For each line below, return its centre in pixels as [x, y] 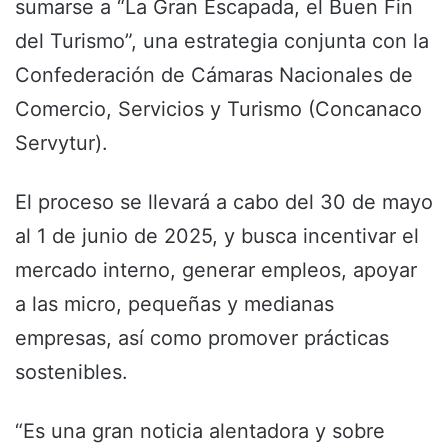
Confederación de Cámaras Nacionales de [214, 74]
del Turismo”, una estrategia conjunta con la [222, 40]
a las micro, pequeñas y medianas [174, 303]
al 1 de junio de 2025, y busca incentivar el [217, 235]
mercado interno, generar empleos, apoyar [216, 269]
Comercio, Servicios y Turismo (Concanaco [218, 108]
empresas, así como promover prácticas [202, 337]
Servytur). [61, 142]
